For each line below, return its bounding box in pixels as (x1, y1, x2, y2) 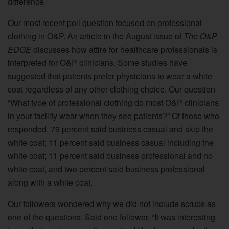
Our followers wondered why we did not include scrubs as (8, 197, 216, 210)
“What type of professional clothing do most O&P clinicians (8, 96, 219, 108)
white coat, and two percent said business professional (8, 163, 205, 175)
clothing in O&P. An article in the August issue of (8, 30, 184, 42)
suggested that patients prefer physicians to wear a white (8, 70, 212, 82)
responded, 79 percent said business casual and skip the (8, 123, 213, 135)
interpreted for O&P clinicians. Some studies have (8, 56, 187, 68)
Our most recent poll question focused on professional (8, 16, 202, 29)
